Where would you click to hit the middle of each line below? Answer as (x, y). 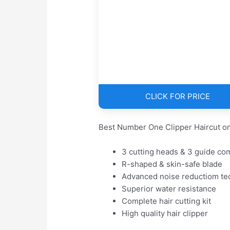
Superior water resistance (169, 189)
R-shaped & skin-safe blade (172, 164)
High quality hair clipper (165, 214)
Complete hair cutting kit (167, 201)
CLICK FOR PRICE (177, 97)
